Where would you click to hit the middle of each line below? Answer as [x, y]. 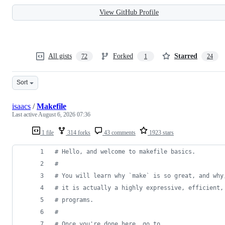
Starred [186, 56]
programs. [76, 200]
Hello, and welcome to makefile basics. [127, 151]
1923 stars [161, 132]
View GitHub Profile [129, 12]
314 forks [78, 132]
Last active [25, 114]
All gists [60, 56]
